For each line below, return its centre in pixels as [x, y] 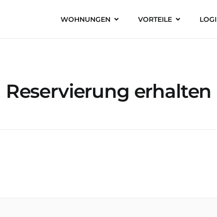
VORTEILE [155, 19]
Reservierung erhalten [108, 91]
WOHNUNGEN [85, 19]
